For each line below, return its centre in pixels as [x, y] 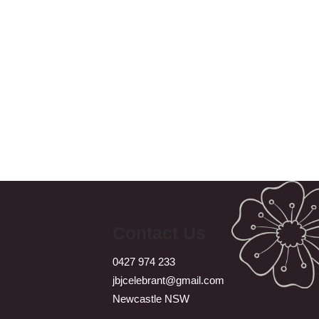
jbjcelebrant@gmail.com [168, 280]
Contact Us [159, 233]
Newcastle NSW [151, 298]
